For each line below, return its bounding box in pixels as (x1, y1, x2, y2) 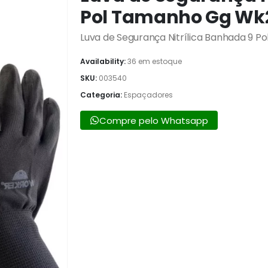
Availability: (80, 56, 127, 66)
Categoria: (80, 89, 124, 100)
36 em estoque (127, 56, 182, 66)
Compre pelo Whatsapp (99, 114, 208, 127)
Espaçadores (124, 89, 173, 100)
